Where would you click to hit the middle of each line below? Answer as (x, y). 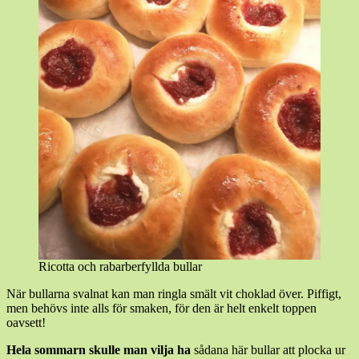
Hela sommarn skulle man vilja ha (100, 350)
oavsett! (26, 323)
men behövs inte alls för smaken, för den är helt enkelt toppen (161, 309)
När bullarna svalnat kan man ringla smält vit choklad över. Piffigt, (174, 294)
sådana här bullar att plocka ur (270, 350)
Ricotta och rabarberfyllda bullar (120, 267)
